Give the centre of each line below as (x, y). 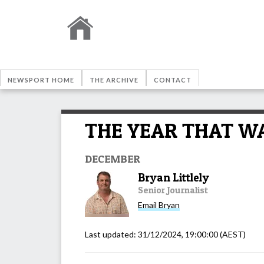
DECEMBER (113, 158)
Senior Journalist (173, 190)
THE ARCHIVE (114, 80)
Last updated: (111, 234)
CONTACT (173, 80)
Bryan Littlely (174, 177)
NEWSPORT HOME (41, 80)
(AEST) (232, 234)
